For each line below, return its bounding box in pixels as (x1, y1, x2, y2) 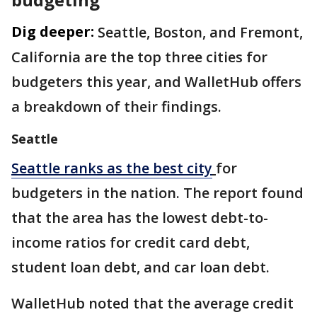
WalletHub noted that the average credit (11, 294, 294, 313)
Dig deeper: (11, 22, 94, 42)
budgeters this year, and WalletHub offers (11, 72, 301, 92)
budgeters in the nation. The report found (11, 183, 304, 203)
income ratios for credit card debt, (11, 233, 250, 253)
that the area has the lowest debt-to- (11, 208, 268, 228)
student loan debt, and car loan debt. (11, 258, 273, 277)
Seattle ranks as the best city (11, 158, 212, 178)
